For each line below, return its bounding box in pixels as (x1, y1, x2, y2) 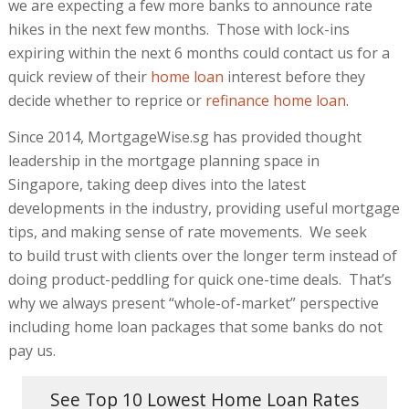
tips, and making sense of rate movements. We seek (7, 221, 367, 242)
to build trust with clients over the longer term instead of (7, 245, 397, 266)
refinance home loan (204, 90, 346, 111)
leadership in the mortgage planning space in (7, 150, 320, 171)
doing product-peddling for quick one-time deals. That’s (7, 268, 392, 289)
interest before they (223, 67, 365, 88)
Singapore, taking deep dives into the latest (7, 173, 306, 194)
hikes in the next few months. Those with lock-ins (7, 19, 350, 40)
